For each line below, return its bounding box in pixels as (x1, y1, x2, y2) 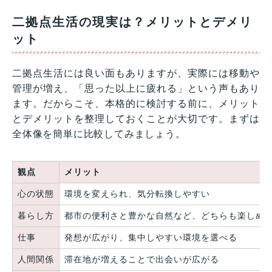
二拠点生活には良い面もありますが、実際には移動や (12, 67, 260, 78)
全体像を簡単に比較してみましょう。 (12, 128, 186, 139)
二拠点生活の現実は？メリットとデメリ (12, 15, 253, 29)
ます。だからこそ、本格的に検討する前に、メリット (12, 98, 260, 109)
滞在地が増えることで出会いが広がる (64, 254, 219, 264)
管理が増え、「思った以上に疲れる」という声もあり (12, 83, 260, 93)
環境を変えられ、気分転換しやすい (64, 188, 210, 199)
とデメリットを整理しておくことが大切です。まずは (12, 113, 260, 124)
